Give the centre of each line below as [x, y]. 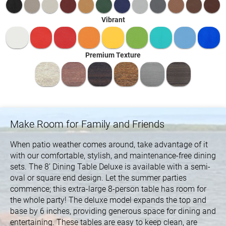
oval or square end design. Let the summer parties [98, 178]
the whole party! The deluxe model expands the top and [108, 200]
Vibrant [113, 19]
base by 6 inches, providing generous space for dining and [113, 211]
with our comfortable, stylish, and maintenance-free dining [113, 156]
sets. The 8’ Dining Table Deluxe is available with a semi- [110, 167]
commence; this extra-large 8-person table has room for [108, 189]
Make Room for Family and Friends [87, 124]
